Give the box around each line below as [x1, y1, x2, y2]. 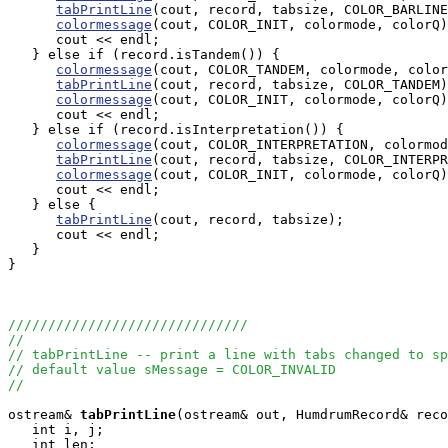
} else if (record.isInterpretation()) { [8, 122, 344, 137]
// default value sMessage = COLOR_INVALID [8, 362, 336, 377]
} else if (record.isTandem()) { [8, 47, 280, 62]
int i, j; [8, 422, 104, 437]
